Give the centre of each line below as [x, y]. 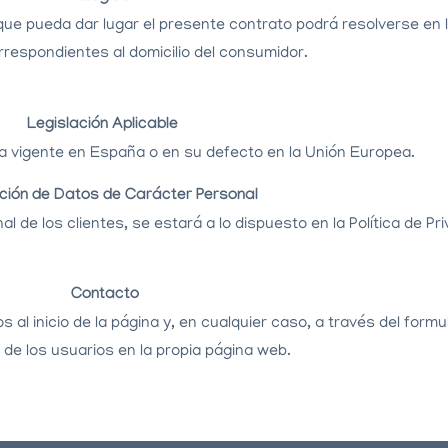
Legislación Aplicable [104, 125]
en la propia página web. [204, 352]
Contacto [104, 296]
